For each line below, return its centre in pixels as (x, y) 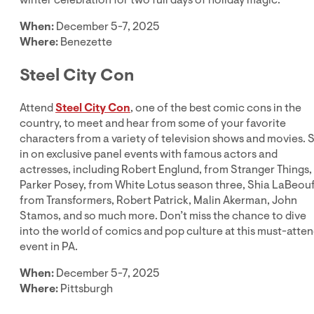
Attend (37, 108)
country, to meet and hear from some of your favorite (153, 123)
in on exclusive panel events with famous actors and (149, 154)
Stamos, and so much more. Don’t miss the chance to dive (163, 216)
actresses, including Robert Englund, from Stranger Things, (166, 169)
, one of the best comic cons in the (216, 108)
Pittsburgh (87, 288)
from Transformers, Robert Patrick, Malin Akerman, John (158, 200)
